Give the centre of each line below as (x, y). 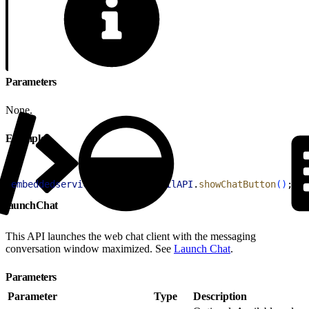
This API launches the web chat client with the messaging (131, 236)
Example (27, 138)
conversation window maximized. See (90, 248)
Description (220, 296)
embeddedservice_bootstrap (80, 184)
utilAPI (174, 184)
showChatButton (237, 184)
